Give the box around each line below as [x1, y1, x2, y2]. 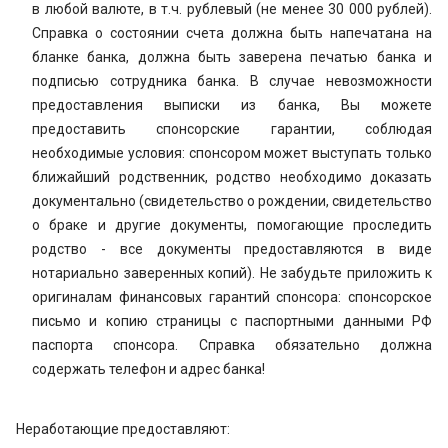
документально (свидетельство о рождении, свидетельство [32, 193, 432, 209]
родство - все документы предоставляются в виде [32, 241, 432, 257]
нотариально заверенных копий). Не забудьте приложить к [32, 265, 432, 281]
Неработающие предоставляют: [16, 421, 230, 437]
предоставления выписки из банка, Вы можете [32, 97, 432, 113]
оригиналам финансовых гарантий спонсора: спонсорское [32, 289, 432, 305]
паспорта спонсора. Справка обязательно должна [32, 337, 432, 353]
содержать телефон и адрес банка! [32, 361, 268, 377]
